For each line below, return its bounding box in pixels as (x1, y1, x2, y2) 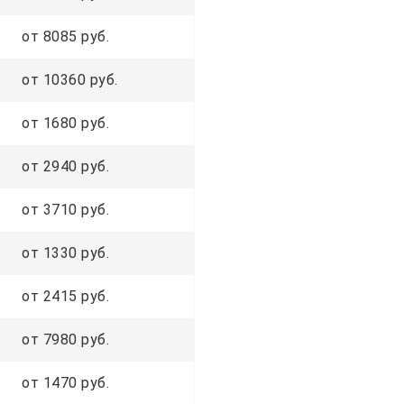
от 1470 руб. (22, 373, 109, 391)
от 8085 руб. (22, 27, 109, 45)
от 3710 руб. (22, 200, 109, 218)
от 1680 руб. (22, 114, 109, 132)
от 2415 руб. (22, 287, 109, 305)
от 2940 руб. (22, 157, 109, 175)
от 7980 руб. (22, 330, 109, 348)
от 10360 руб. (22, 70, 118, 88)
